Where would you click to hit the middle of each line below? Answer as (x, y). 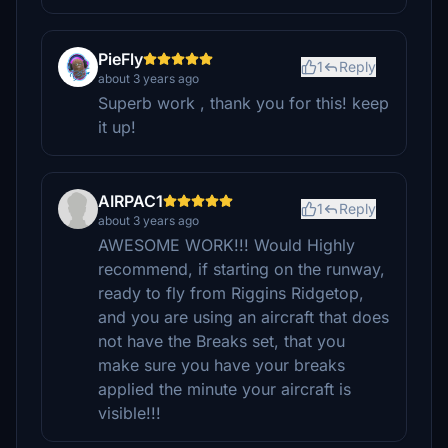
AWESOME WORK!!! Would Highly (226, 245)
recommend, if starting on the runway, (241, 269)
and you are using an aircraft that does (243, 317)
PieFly (120, 59)
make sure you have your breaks (221, 365)
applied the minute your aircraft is (224, 389)
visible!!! (129, 413)
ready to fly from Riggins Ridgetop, (231, 293)
